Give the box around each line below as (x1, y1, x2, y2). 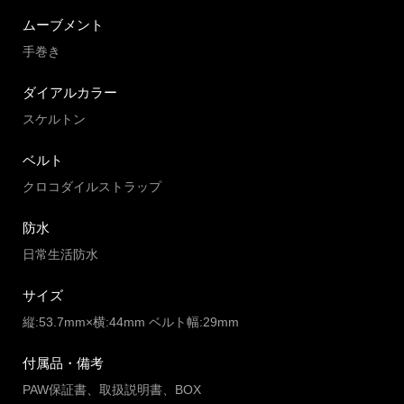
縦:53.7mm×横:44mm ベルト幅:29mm (23, 315, 239, 330)
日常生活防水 (23, 247, 98, 262)
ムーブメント (23, 17, 104, 33)
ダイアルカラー (23, 85, 117, 101)
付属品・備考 (23, 355, 104, 372)
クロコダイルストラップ (23, 179, 161, 195)
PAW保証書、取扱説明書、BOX (23, 382, 201, 398)
